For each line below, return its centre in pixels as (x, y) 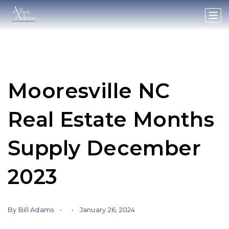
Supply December (104, 148)
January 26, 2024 (107, 210)
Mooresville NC (89, 91)
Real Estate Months (111, 119)
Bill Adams (36, 210)
